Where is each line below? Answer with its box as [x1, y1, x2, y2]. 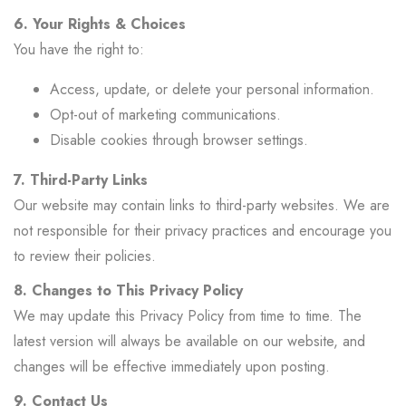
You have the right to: [14, 39, 144, 60]
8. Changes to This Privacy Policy [14, 280, 243, 301]
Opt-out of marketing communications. [50, 104, 281, 125]
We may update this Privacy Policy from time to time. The [14, 305, 362, 326]
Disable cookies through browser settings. [50, 130, 308, 150]
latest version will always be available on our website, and [14, 331, 365, 352]
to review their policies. [14, 246, 156, 266]
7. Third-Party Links [14, 169, 148, 190]
